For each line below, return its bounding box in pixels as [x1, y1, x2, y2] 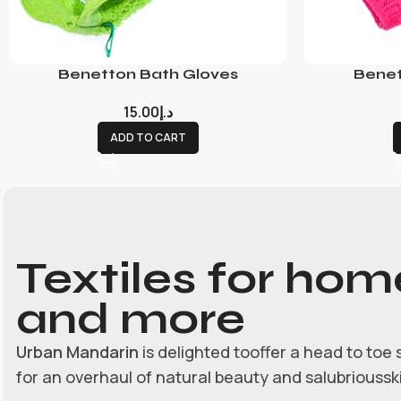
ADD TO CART [109, 129, 186, 145]
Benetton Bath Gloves [57, 64, 238, 82]
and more [16, 293, 246, 345]
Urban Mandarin [16, 340, 140, 363]
